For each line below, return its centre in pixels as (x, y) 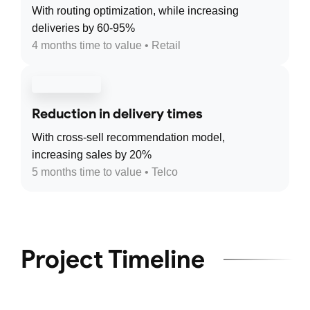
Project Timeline (113, 259)
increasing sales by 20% (92, 155)
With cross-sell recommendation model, (128, 138)
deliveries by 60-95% (83, 28)
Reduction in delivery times (117, 114)
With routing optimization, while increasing (135, 11)
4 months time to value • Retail (106, 46)
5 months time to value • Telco (105, 172)
